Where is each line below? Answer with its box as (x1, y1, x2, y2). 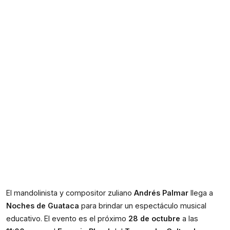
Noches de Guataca (6, 201, 79, 210)
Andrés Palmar (134, 188, 188, 197)
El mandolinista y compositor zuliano (6, 188, 134, 197)
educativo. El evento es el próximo (6, 214, 128, 223)
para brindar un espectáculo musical (79, 201, 206, 210)
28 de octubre (128, 214, 180, 223)
